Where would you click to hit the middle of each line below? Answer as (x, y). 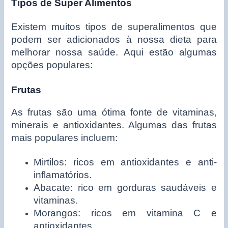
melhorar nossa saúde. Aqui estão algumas (114, 52)
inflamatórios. (63, 175)
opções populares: (52, 65)
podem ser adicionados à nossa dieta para (114, 39)
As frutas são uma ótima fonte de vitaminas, (114, 112)
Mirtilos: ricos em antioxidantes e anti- (125, 162)
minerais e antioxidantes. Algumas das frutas (114, 125)
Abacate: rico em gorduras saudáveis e (125, 188)
